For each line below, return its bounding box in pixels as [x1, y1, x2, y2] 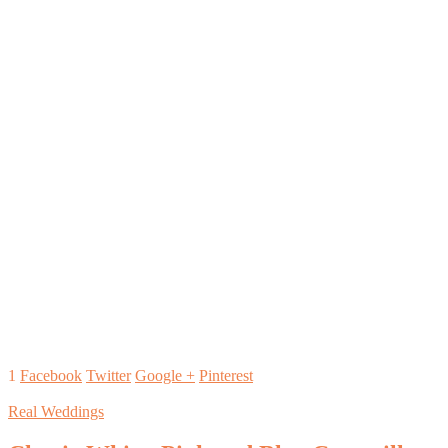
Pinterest [199, 367, 253, 385]
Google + [135, 367, 195, 385]
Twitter [86, 367, 131, 385]
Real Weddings [8, 403, 104, 421]
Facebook [20, 367, 82, 385]
